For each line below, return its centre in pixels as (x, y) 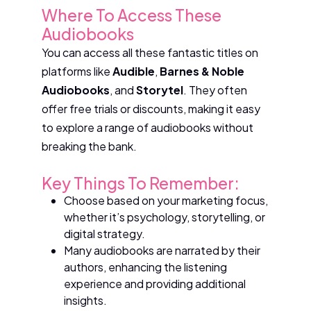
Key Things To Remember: (141, 183)
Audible (134, 71)
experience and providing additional (155, 283)
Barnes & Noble (202, 71)
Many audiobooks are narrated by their (162, 250)
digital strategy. (104, 233)
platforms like (77, 71)
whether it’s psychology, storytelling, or (165, 217)
